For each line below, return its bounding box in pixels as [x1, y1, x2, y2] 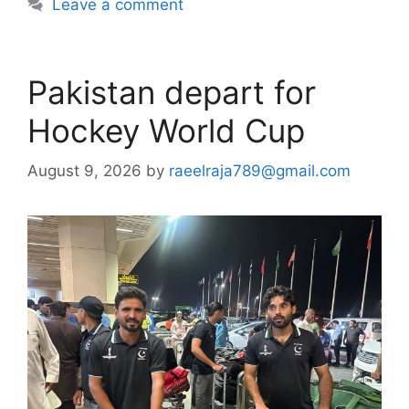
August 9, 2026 [27, 162, 142, 180]
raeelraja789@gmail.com [169, 162, 351, 180]
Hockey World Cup [27, 110, 305, 150]
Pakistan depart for [27, 72, 316, 111]
